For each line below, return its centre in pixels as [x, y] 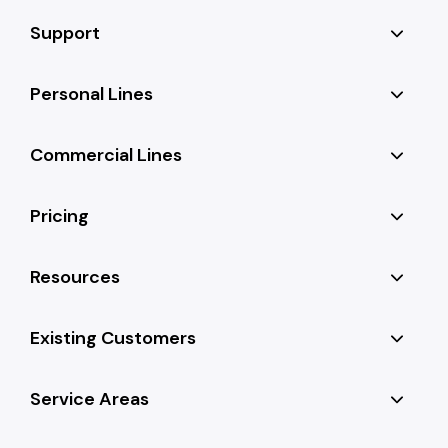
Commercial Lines [106, 154]
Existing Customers [113, 337]
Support [65, 32]
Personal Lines [92, 93]
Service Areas [90, 398]
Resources [75, 276]
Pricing [60, 215]
